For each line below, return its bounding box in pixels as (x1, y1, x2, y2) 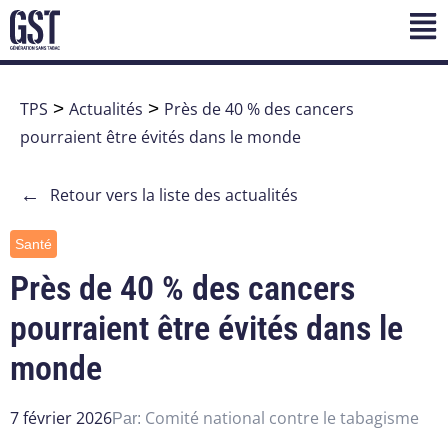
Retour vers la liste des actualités (50, 184, 298, 207)
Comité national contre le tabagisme (145, 407, 419, 430)
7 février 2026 (10, 407, 112, 430)
